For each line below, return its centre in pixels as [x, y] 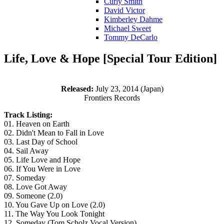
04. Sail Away [26, 151]
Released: [78, 89]
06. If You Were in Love [42, 169]
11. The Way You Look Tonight [54, 214]
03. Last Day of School [41, 142]
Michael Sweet [127, 28]
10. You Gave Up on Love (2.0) [54, 205]
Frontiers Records [112, 98]
